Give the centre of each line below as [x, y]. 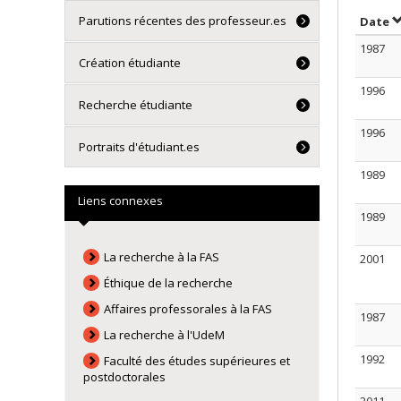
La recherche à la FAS [162, 257]
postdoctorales [124, 377]
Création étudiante [130, 63]
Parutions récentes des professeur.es [183, 21]
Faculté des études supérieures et [197, 361]
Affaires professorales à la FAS [188, 309]
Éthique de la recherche [169, 283]
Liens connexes [120, 200]
